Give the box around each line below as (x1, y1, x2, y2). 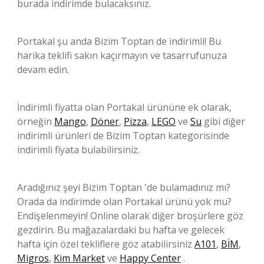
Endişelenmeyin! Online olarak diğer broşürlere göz (17, 209, 243, 223)
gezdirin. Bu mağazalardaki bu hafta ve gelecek (17, 223, 225, 237)
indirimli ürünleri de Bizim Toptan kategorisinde (17, 129, 229, 143)
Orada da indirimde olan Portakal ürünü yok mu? (17, 195, 232, 209)
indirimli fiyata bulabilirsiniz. (17, 143, 140, 157)
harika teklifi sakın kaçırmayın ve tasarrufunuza (17, 49, 227, 62)
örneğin (17, 115, 54, 128)
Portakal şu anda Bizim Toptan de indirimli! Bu (17, 35, 221, 48)
